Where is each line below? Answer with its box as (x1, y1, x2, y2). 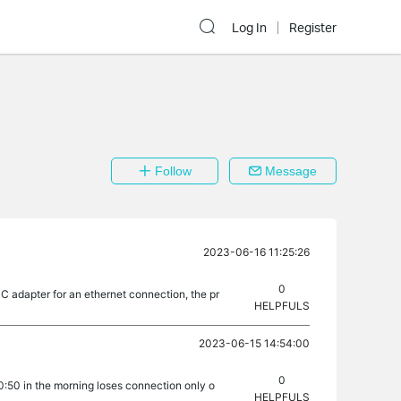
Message (261, 164, 317, 178)
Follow (150, 164, 192, 178)
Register (289, 20, 337, 36)
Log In (232, 20, 267, 36)
